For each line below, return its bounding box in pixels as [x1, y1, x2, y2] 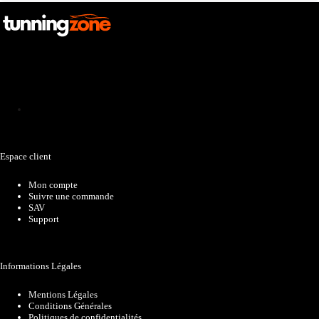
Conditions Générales [28, 300, 112, 311]
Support [28, 214, 59, 225]
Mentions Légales [28, 289, 98, 300]
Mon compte [28, 179, 78, 191]
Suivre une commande [28, 191, 114, 202]
